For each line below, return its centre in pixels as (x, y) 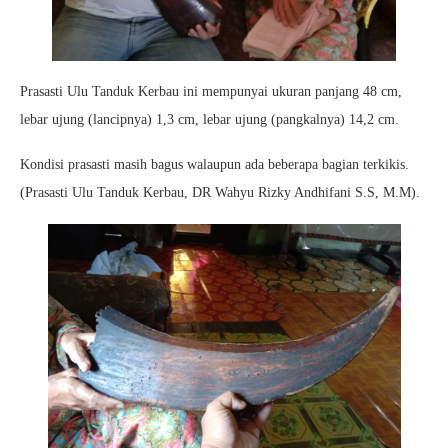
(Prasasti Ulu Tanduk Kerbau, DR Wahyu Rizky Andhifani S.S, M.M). (220, 192)
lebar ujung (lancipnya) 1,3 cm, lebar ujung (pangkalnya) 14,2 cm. (209, 119)
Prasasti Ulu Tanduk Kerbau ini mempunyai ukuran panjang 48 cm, (211, 91)
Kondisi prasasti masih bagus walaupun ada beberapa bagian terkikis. (214, 164)
